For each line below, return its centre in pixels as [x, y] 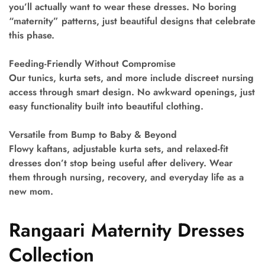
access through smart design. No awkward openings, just [132, 92]
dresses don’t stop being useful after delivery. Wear [121, 163]
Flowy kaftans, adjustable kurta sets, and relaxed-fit [119, 149]
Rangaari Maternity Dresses [127, 230]
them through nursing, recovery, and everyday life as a [126, 177]
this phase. [32, 35]
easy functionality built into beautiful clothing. [106, 106]
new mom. [31, 192]
